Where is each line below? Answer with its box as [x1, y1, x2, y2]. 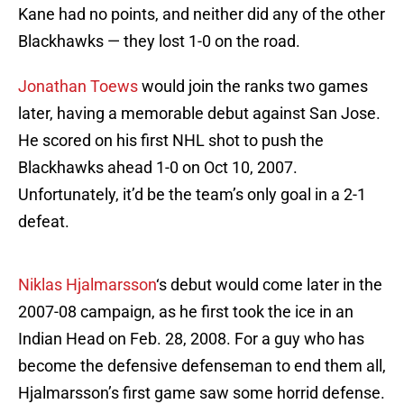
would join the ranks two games [138, 77, 368, 96]
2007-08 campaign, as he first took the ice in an [18, 302, 353, 322]
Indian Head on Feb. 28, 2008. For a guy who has [18, 329, 364, 349]
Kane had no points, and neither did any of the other [18, 5, 385, 24]
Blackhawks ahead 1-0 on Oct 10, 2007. [18, 158, 298, 178]
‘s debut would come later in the [156, 275, 382, 295]
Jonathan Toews [18, 77, 138, 96]
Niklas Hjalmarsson [18, 275, 156, 295]
